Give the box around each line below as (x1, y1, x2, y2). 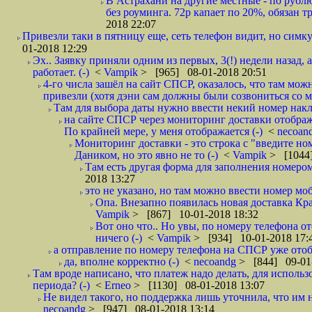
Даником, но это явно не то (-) (75, 149, 218, 161)
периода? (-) (33, 279, 90, 291)
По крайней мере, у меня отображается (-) (64, 125, 263, 137)
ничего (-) (95, 232, 142, 244)
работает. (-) (33, 66, 89, 78)
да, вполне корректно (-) (64, 256, 179, 267)
